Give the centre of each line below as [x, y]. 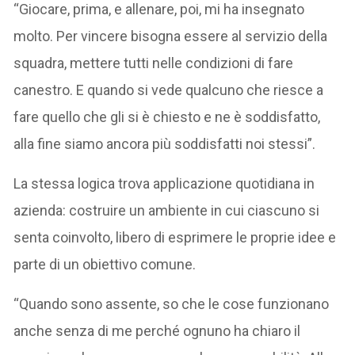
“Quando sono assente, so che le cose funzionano [172, 303]
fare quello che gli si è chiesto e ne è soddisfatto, [167, 116]
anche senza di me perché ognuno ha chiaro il [157, 330]
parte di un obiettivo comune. [105, 264]
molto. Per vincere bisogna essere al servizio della [171, 36]
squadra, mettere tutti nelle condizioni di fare [154, 63]
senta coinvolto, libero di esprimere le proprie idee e [175, 237]
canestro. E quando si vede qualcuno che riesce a [169, 90]
